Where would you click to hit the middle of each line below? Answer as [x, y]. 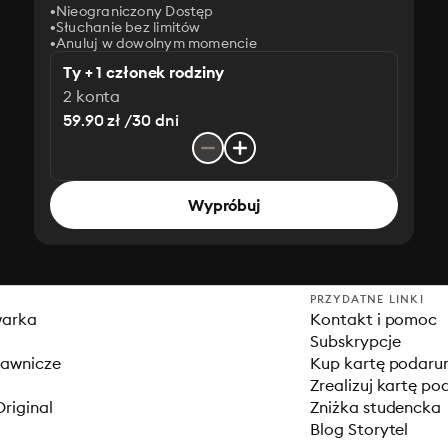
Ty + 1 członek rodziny [144, 72]
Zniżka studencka [375, 407]
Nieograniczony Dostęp [135, 11]
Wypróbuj [224, 205]
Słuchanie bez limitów [128, 27]
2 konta [92, 96]
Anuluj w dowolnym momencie [156, 43]
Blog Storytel [359, 429]
